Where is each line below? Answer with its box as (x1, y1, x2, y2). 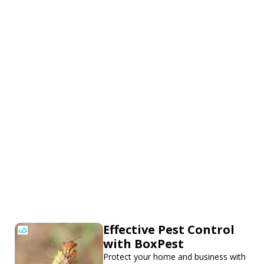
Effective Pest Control (103, 221, 235, 237)
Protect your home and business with (103, 250, 246, 262)
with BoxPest (103, 235, 184, 252)
